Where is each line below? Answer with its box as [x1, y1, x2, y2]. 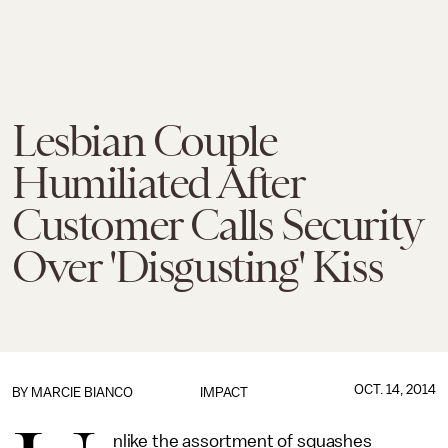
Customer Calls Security [12, 200, 422, 250]
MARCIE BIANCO [31, 385, 133, 400]
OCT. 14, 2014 [353, 382, 436, 397]
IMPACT [199, 385, 248, 400]
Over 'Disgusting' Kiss [12, 242, 383, 292]
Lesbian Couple [12, 116, 277, 166]
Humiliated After [12, 158, 304, 208]
